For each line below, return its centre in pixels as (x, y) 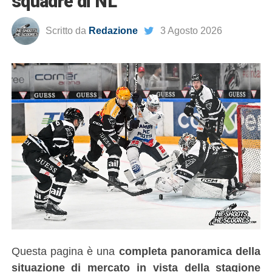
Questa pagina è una (65, 251)
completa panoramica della (190, 251)
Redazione (113, 31)
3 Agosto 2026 (191, 31)
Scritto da (66, 31)
